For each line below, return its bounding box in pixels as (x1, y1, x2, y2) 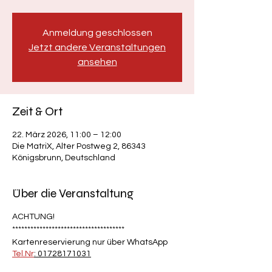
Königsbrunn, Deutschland (12, 154, 115, 162)
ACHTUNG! (12, 212, 55, 221)
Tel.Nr (12, 250, 34, 258)
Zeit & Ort (12, 104, 63, 119)
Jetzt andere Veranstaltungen (29, 42, 166, 52)
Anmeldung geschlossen (42, 28, 152, 38)
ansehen (77, 57, 117, 67)
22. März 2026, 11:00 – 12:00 (12, 131, 121, 139)
